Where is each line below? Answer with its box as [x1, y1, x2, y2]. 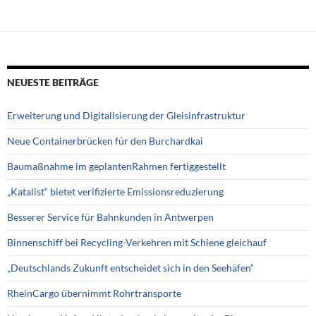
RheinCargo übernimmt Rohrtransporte [7, 287, 181, 300]
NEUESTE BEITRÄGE [7, 76, 99, 89]
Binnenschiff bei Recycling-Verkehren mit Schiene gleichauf [7, 236, 267, 249]
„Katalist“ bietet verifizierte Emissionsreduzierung [7, 186, 224, 198]
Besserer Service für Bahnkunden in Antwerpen [7, 211, 214, 224]
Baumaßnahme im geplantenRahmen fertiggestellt [7, 160, 226, 173]
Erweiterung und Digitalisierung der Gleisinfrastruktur [7, 109, 245, 122]
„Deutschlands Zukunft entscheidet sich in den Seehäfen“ [7, 262, 254, 274]
